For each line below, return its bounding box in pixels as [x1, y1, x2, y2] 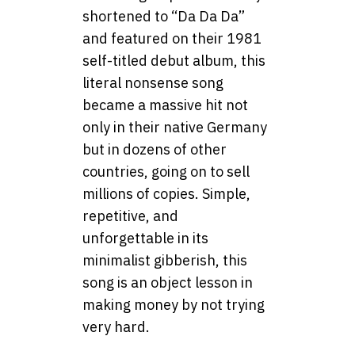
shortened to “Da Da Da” [82, 6, 245, 25]
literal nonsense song [82, 73, 223, 92]
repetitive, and [82, 206, 178, 225]
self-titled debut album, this [82, 51, 265, 70]
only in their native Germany [82, 117, 267, 136]
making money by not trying [82, 295, 265, 314]
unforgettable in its [82, 228, 208, 247]
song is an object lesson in [82, 273, 253, 292]
